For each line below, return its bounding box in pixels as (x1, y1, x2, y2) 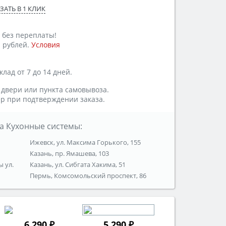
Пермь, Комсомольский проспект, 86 (30, 171, 147, 181)
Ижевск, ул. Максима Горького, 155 (30, 138, 141, 147)
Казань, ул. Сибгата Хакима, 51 (30, 160, 126, 169)
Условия (31, 40, 60, 50)
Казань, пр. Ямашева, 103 (30, 149, 109, 158)
